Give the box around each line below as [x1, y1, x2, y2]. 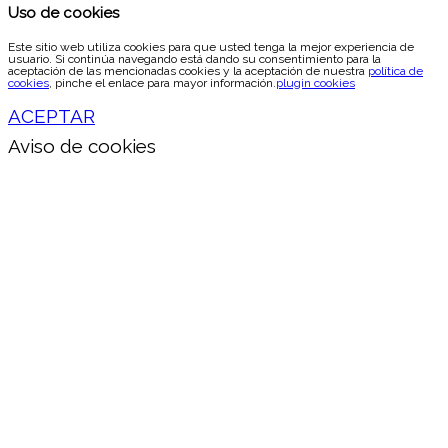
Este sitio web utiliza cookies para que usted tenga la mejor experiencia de [8, 39, 414, 54]
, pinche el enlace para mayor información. [49, 75, 276, 90]
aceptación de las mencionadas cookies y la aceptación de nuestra [8, 63, 368, 78]
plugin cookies [276, 75, 355, 90]
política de [368, 63, 423, 78]
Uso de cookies [8, 3, 119, 22]
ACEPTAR [8, 104, 95, 127]
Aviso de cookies [8, 134, 156, 157]
